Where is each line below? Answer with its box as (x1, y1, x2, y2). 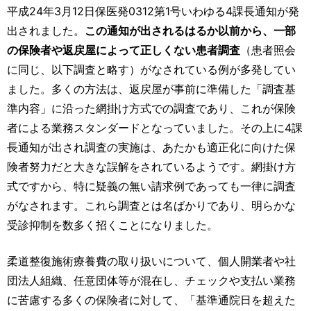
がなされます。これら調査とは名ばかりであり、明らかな (7, 198, 296, 212)
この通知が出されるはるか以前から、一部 (85, 23, 296, 37)
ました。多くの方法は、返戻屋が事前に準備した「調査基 (7, 81, 296, 96)
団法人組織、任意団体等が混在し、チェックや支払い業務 (7, 273, 296, 287)
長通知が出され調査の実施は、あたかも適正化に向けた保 (7, 140, 296, 154)
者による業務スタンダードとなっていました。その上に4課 (7, 120, 303, 135)
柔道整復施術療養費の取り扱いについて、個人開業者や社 (7, 253, 296, 268)
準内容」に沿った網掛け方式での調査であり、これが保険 (7, 101, 296, 115)
